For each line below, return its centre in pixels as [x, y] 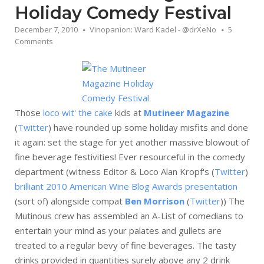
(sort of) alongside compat [70, 201]
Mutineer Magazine [187, 113]
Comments [34, 41]
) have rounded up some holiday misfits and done [148, 127]
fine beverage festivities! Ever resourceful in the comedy [130, 157]
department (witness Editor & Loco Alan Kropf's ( [115, 171]
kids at [128, 113]
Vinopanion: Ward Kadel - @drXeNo [153, 29]
